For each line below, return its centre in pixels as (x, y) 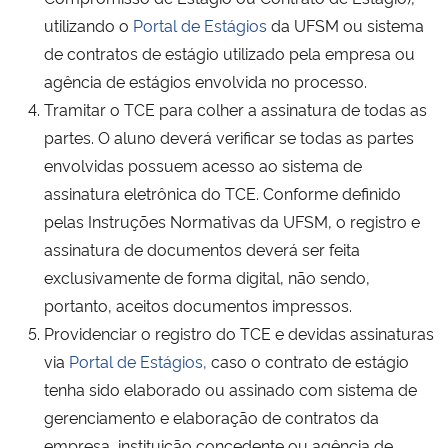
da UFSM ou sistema (345, 24)
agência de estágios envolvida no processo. (205, 80)
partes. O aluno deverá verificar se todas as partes (229, 136)
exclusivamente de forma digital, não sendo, (207, 276)
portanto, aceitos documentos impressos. (198, 304)
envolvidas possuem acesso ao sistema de (203, 164)
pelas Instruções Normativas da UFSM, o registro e (232, 220)
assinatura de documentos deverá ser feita (202, 248)
